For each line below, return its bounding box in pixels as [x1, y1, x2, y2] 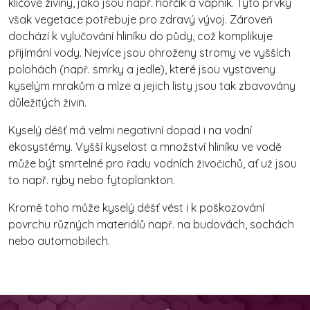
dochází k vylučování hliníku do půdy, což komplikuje [8, 28, 273, 43]
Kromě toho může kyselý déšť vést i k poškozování [8, 200, 264, 215]
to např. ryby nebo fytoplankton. [8, 172, 175, 187]
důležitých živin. [8, 95, 86, 109]
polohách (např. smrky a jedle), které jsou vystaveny [8, 62, 275, 76]
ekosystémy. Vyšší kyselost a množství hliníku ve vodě [8, 139, 282, 154]
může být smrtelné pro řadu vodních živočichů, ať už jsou [8, 156, 297, 170]
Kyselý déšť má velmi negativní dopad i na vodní [8, 122, 252, 137]
